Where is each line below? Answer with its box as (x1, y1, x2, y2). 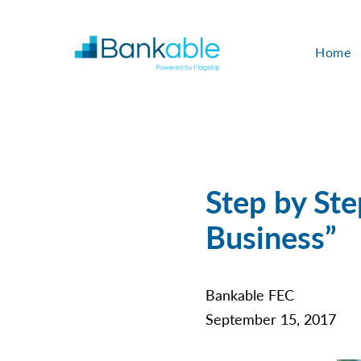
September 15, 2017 (205, 309, 336, 329)
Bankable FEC (205, 284, 294, 305)
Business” (205, 215, 337, 258)
